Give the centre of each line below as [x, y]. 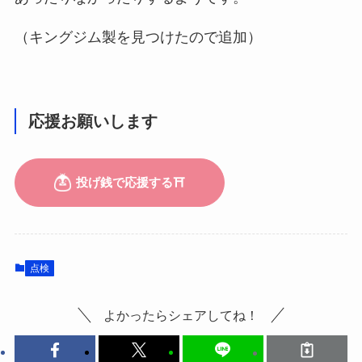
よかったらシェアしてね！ [181, 316]
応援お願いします [93, 122]
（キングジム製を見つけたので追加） [138, 38]
